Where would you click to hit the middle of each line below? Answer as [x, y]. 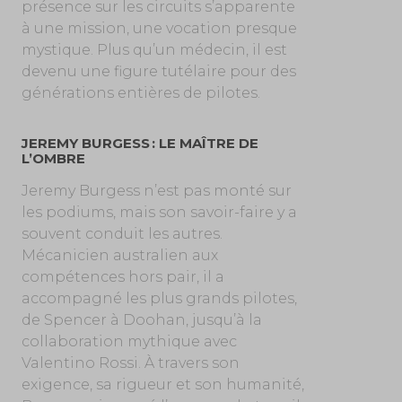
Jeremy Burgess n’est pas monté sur [156, 191]
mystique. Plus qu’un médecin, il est [154, 50]
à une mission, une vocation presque [159, 29]
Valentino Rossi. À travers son [130, 363]
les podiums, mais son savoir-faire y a [159, 213]
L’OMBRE [53, 159]
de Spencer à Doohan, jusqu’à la [141, 320]
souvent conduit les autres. [122, 234]
